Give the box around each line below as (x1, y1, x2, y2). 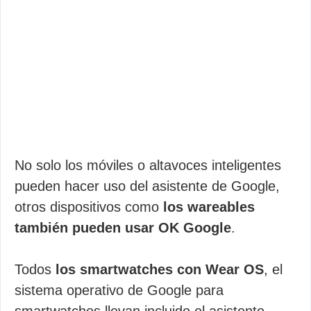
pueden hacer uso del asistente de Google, (15, 178, 280, 194)
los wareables (163, 199, 255, 215)
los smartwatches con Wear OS (56, 262, 264, 277)
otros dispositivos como (15, 199, 163, 215)
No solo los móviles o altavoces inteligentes (15, 158, 281, 173)
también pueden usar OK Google (15, 220, 231, 235)
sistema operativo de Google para (15, 283, 224, 298)
